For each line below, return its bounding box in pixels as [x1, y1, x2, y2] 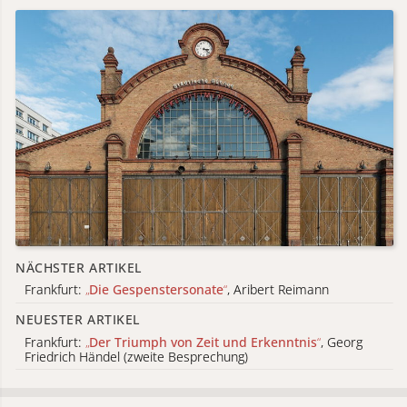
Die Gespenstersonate [89, 281, 223, 299]
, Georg [321, 333, 362, 351]
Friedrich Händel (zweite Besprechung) [25, 347, 248, 365]
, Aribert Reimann [227, 281, 329, 299]
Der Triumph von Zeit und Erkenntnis [89, 333, 317, 351]
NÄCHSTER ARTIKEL [15, 258, 142, 276]
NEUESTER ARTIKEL [15, 310, 140, 328]
